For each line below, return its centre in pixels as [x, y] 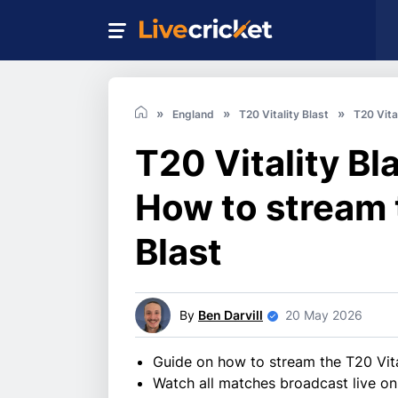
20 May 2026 [324, 315]
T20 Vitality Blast [284, 115]
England [193, 115]
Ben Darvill [231, 315]
